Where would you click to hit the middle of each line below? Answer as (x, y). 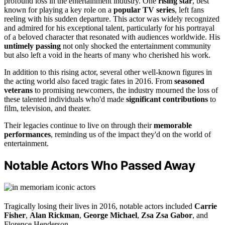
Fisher (15, 215)
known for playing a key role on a (59, 10)
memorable (173, 126)
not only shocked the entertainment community (136, 46)
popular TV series (144, 10)
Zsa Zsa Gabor (167, 215)
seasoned (189, 81)
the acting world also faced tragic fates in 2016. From (89, 81)
